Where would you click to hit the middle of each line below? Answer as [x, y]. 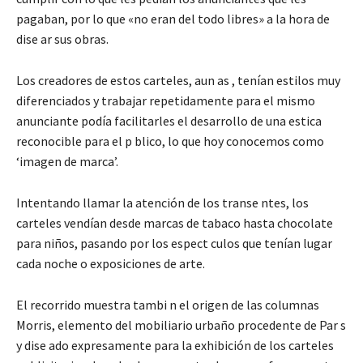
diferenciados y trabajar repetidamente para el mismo [166, 100]
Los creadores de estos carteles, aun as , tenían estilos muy [178, 80]
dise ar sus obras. [62, 38]
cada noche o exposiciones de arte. [111, 263]
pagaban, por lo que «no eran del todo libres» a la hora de [173, 18]
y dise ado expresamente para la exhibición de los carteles [175, 345]
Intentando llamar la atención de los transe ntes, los [162, 202]
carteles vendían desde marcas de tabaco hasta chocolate [175, 222]
